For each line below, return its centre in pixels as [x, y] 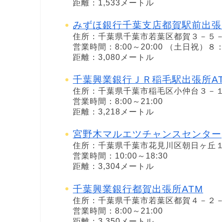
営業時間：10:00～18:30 [120, 156]
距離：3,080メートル [113, 57]
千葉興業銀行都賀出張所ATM [138, 189]
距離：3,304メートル [113, 166]
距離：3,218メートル [113, 112]
